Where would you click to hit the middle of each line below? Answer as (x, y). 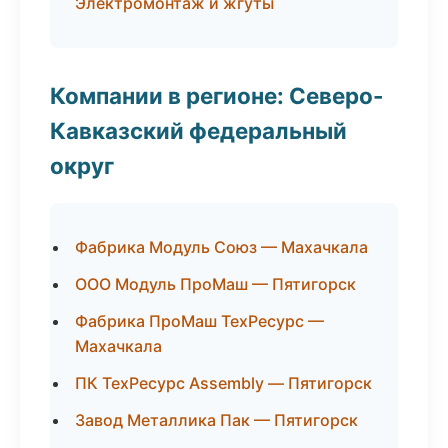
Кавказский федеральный (198, 130)
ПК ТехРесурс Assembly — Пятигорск (223, 383)
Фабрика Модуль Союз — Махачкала (221, 247)
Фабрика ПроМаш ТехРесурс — (199, 321)
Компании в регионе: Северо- (217, 95)
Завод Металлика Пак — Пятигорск (216, 420)
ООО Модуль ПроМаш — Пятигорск (215, 284)
